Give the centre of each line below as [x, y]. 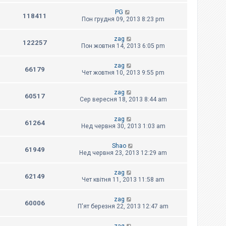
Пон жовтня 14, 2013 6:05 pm [123, 46]
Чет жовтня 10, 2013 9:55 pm [123, 73]
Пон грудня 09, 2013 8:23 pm [123, 19]
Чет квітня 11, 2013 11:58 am [123, 180]
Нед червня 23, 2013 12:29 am [123, 153]
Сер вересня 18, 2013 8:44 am [123, 100]
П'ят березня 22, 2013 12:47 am [123, 207]
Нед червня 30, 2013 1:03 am [123, 126]
